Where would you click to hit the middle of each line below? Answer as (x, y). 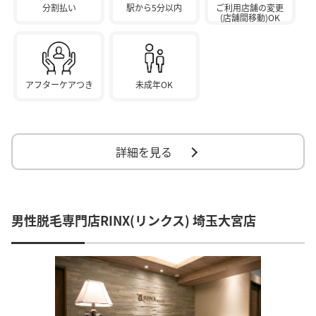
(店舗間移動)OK (250, 18)
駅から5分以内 (154, 8)
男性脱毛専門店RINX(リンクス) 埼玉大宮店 (134, 220)
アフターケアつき (59, 84)
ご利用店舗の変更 (250, 8)
